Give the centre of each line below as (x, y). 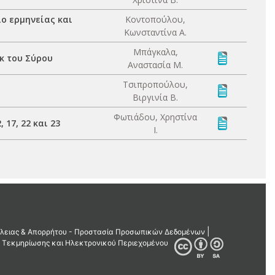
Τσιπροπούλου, (155, 84)
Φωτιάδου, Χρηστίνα (155, 117)
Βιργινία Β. (155, 97)
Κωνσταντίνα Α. (155, 32)
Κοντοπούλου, (155, 19)
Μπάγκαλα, (155, 52)
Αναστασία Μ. (155, 65)
